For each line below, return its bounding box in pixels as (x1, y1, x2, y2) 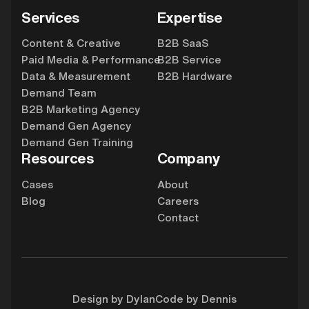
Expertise (157, 6, 223, 28)
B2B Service (157, 52, 221, 68)
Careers (157, 193, 199, 209)
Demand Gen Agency (21, 118, 132, 134)
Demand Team (21, 85, 97, 101)
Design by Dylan (72, 290, 155, 306)
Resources (21, 147, 94, 169)
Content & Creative (21, 35, 121, 51)
